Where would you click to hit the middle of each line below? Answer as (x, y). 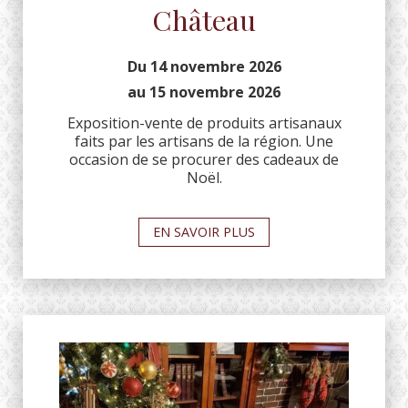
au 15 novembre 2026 (204, 92)
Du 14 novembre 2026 (204, 66)
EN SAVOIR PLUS (204, 231)
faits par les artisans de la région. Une (204, 141)
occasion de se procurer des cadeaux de (204, 159)
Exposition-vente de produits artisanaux (204, 122)
